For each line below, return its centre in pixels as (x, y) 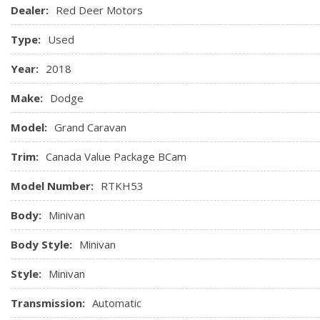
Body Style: (41, 244)
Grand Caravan (90, 127)
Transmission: (48, 302)
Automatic (117, 302)
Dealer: (30, 10)
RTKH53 (122, 185)
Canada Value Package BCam (116, 156)
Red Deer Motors (99, 10)
